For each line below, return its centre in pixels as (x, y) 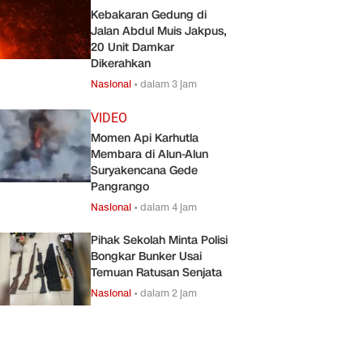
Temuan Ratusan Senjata (156, 272)
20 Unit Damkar (132, 47)
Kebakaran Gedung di (149, 15)
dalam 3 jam (169, 83)
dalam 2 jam (169, 293)
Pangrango (120, 186)
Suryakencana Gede (144, 170)
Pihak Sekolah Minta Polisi (159, 240)
